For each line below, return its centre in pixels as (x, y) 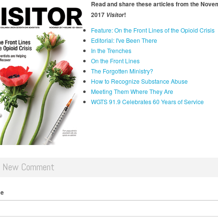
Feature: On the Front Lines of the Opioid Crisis (153, 30)
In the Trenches (111, 50)
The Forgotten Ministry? (122, 71)
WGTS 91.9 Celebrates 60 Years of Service (147, 101)
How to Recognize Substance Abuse (139, 81)
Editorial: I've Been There (124, 40)
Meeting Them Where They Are (132, 91)
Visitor (115, 15)
